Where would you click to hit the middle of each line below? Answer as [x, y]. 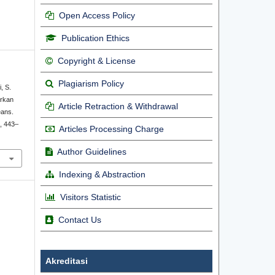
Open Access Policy [97, 16]
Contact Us [80, 220]
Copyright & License [97, 61]
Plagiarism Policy [91, 84]
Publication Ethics [95, 38]
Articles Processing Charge [110, 129]
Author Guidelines [92, 152]
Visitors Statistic [91, 197]
